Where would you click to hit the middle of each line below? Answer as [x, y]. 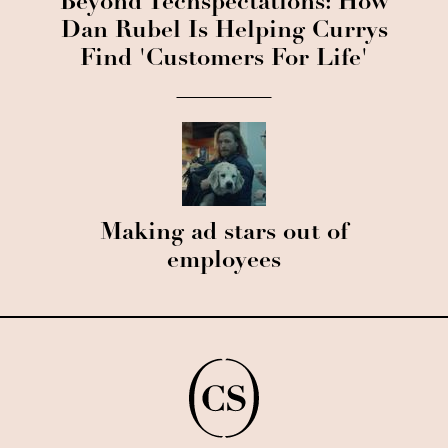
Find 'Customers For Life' [224, 59]
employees [224, 261]
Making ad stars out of [224, 233]
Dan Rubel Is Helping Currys [224, 31]
